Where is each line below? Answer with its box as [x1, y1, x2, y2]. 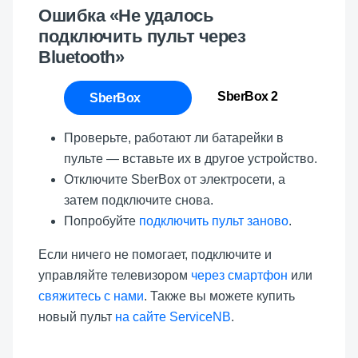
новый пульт [38, 310, 115, 324]
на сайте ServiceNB [115, 310, 231, 324]
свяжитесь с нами [38, 289, 144, 303]
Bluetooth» [38, 47, 125, 67]
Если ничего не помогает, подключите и [38, 248, 272, 261]
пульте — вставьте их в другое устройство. [64, 152, 317, 165]
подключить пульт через [38, 26, 246, 46]
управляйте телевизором [38, 268, 191, 282]
